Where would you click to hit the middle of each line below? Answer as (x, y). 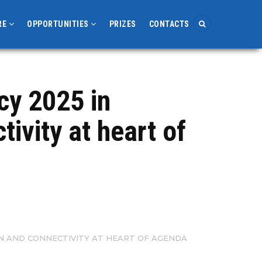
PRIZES (123, 24)
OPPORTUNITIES (59, 24)
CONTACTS (169, 24)
